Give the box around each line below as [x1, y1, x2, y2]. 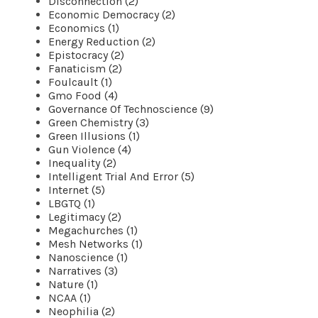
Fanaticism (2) [48, 61, 122, 75]
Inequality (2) [48, 155, 116, 170]
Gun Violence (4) [48, 142, 131, 156]
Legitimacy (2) [48, 209, 121, 224]
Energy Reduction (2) [48, 34, 155, 48]
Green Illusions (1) [48, 128, 140, 143]
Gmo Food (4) [48, 88, 118, 102]
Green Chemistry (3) [48, 115, 149, 129]
